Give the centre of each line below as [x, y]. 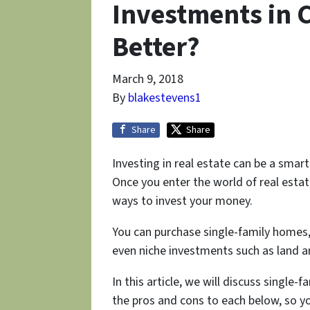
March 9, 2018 [148, 80]
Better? [156, 48]
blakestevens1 [165, 98]
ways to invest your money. [182, 201]
